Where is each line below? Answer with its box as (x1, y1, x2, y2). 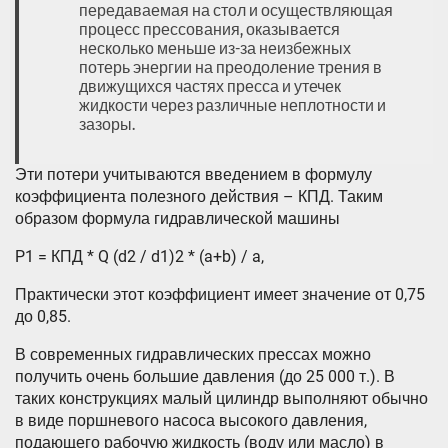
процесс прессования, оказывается (79, 20, 340, 40)
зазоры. (79, 115, 135, 135)
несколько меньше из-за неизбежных (79, 39, 351, 59)
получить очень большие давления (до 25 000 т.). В (15, 367, 395, 387)
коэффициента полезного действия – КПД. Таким (15, 187, 383, 207)
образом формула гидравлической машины (15, 209, 340, 229)
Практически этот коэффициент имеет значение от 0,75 (15, 285, 425, 305)
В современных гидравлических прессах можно (15, 345, 371, 365)
